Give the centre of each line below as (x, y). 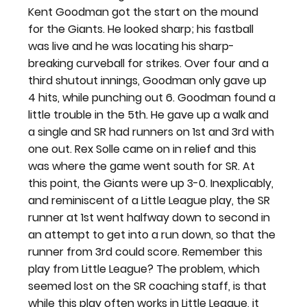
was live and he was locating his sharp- (132, 46)
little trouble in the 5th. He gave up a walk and (150, 115)
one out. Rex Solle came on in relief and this (144, 149)
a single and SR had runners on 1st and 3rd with (153, 132)
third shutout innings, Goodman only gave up (149, 81)
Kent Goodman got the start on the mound (145, 12)
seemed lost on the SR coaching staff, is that (149, 286)
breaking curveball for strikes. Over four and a (150, 63)
